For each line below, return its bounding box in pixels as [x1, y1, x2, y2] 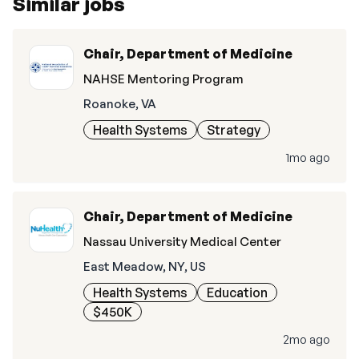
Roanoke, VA [83, 96, 156, 111]
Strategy [207, 122, 260, 138]
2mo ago [283, 332, 330, 347]
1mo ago [286, 150, 330, 165]
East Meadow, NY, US [83, 259, 206, 274]
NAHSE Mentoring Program [83, 71, 244, 87]
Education [207, 284, 268, 301]
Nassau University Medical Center [83, 234, 281, 249]
